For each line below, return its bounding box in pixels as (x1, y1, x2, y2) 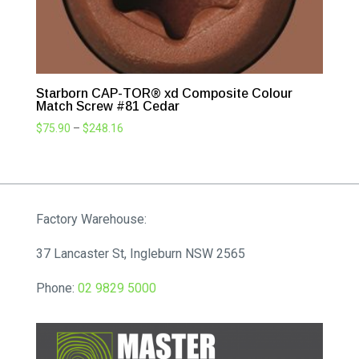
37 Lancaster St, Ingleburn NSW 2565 (35, 246, 245, 262)
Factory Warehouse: (35, 212, 150, 228)
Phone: (35, 280, 78, 296)
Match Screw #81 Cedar (35, 99, 179, 114)
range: (122, 139, 155, 153)
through (122, 176, 163, 190)
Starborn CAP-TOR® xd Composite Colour (35, 87, 292, 101)
